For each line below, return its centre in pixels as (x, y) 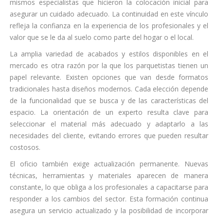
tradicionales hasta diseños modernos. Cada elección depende (109, 89)
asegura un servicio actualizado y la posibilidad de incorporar (109, 210)
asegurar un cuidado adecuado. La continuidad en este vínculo (109, 14)
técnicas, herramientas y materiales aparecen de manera (109, 175)
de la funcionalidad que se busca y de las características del (109, 100)
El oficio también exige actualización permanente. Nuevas (109, 163)
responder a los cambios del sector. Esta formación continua (109, 199)
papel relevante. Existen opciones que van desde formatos (109, 77)
